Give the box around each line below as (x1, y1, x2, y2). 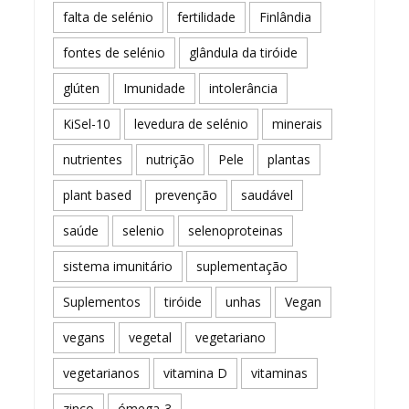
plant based (63, 185, 132, 204)
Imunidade (123, 79, 186, 97)
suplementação (196, 257, 288, 275)
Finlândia (259, 7, 312, 26)
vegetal (129, 328, 173, 346)
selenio (122, 221, 165, 239)
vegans (63, 328, 106, 346)
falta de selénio (63, 7, 154, 26)
